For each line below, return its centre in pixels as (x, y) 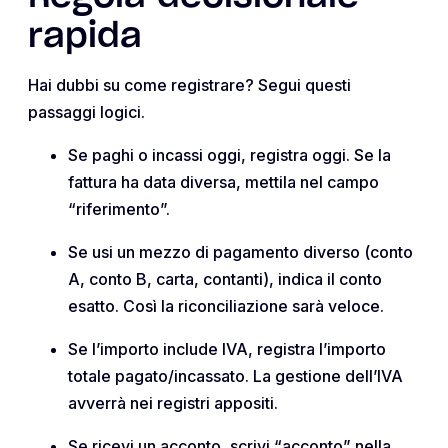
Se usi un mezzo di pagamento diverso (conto (240, 252)
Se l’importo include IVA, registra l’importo (227, 349)
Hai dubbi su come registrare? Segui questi (189, 85)
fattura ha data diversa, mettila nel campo (223, 182)
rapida (85, 37)
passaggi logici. (86, 112)
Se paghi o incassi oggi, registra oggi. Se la (229, 155)
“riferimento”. (119, 209)
